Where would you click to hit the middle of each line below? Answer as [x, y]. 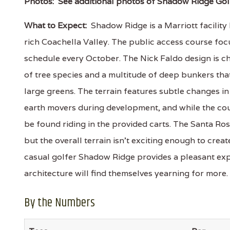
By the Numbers [60, 203]
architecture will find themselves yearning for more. [126, 173]
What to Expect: [55, 25]
